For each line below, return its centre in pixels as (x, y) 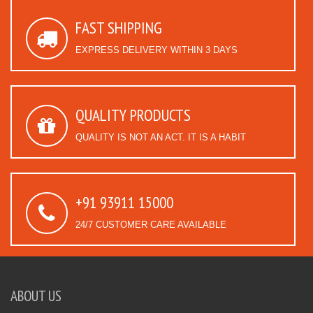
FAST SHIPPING (119, 28)
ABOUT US (36, 296)
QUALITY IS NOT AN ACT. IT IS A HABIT (161, 138)
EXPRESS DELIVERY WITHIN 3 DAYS (156, 50)
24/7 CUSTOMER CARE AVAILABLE (151, 225)
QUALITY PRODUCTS (133, 115)
